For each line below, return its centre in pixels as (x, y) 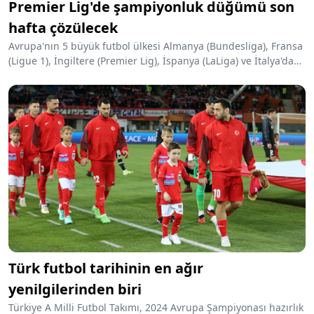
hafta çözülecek (63, 28)
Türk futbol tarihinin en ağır (106, 268)
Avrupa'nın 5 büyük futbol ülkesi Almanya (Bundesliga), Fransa (156, 46)
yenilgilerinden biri (75, 289)
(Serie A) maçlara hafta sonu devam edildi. (108, 76)
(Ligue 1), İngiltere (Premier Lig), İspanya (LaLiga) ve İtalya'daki (155, 61)
